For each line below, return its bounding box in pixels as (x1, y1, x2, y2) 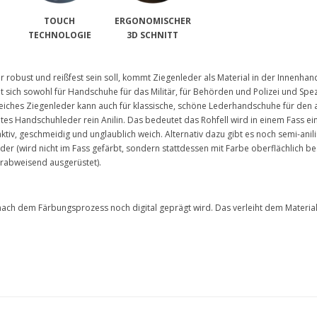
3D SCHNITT (127, 29, 179, 42)
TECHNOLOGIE (28, 29, 91, 42)
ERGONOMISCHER (114, 15, 191, 28)
